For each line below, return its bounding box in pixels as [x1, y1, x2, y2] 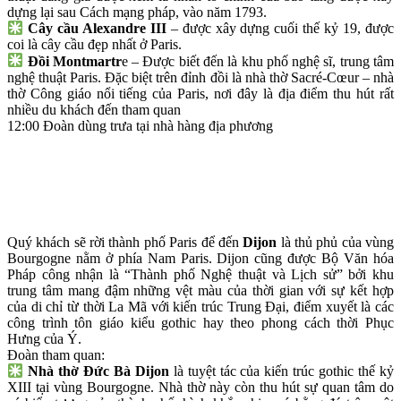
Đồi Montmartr [27, 53, 122, 69]
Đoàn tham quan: [7, 346, 105, 363]
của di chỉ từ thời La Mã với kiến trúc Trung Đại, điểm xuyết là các [7, 298, 394, 314]
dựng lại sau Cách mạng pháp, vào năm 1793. [7, 4, 267, 20]
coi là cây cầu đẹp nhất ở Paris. [7, 37, 182, 53]
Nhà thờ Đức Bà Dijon [28, 363, 169, 380]
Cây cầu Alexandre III [28, 21, 166, 37]
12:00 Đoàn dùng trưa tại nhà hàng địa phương [7, 117, 273, 133]
